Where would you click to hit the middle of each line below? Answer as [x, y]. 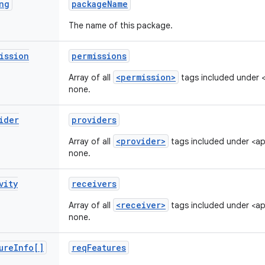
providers [94, 120]
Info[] [29, 248]
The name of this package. [121, 25]
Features [106, 248]
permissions [99, 56]
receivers [94, 184]
